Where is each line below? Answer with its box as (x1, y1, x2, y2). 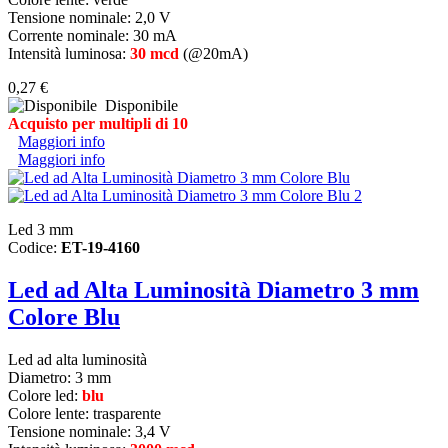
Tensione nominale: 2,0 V (8, 9, 171, 27)
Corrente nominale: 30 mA (8, 27, 177, 45)
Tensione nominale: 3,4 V (8, 422, 171, 440)
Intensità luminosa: (8, 45, 130, 63)
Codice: (8, 239, 61, 257)
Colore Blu (8, 304, 120, 331)
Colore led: (8, 386, 82, 404)
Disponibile (97, 97, 178, 115)
